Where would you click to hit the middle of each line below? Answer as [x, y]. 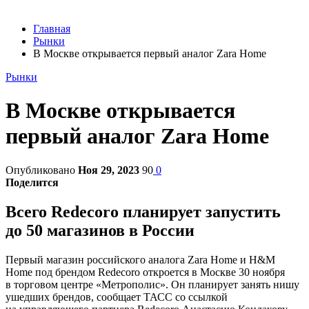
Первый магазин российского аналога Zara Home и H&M [140, 259]
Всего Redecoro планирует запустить [143, 211]
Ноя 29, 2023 [109, 170]
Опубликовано [42, 170]
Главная [52, 29]
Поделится [32, 182]
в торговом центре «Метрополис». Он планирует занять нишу [152, 284]
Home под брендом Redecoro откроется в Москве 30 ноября [145, 272]
